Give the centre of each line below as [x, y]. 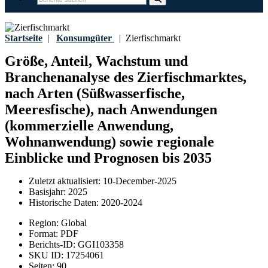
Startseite [24, 38]
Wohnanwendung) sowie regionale [109, 142]
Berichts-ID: [53, 245]
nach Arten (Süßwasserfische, [95, 94]
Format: [45, 234]
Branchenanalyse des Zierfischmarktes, [126, 77]
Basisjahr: [48, 192]
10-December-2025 [140, 181]
